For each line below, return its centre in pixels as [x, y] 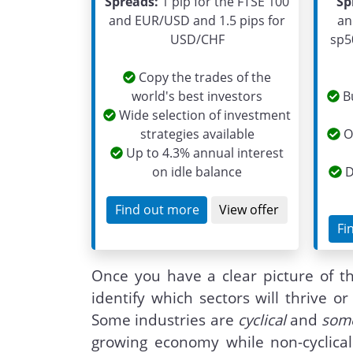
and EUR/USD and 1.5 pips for [197, 21]
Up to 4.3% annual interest [204, 153]
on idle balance [197, 172]
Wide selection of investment [204, 115]
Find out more [157, 210]
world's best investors [197, 97]
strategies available [197, 134]
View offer [249, 210]
